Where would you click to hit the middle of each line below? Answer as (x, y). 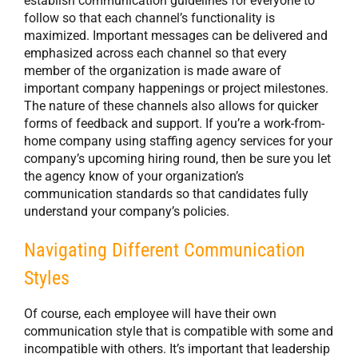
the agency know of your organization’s (134, 176)
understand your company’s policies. (127, 211)
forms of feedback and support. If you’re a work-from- (174, 123)
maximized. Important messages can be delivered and (176, 35)
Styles (47, 278)
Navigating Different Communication (165, 250)
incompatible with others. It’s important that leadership (177, 348)
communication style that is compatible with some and (179, 331)
